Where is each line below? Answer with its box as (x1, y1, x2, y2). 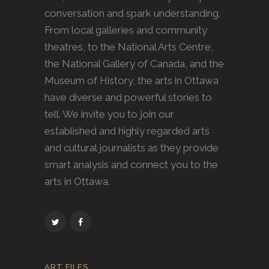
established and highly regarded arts (44, 124, 210, 137)
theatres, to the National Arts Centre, (44, 40, 213, 53)
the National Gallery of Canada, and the (44, 57, 224, 70)
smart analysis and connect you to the (44, 158, 218, 171)
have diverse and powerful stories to (44, 91, 212, 103)
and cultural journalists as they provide (44, 141, 219, 154)
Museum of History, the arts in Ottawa (44, 74, 219, 86)
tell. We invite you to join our (44, 107, 174, 120)
